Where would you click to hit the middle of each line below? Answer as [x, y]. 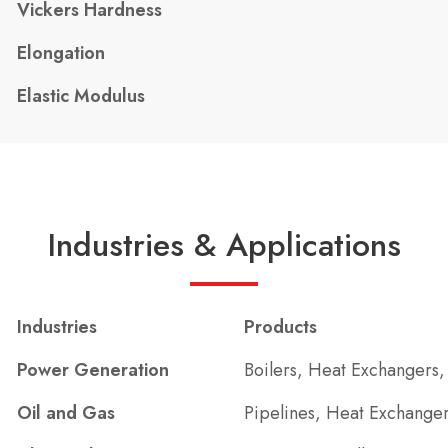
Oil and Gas [66, 412]
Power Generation [93, 369]
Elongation [61, 53]
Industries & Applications [224, 244]
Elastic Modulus [81, 96]
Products [281, 326]
